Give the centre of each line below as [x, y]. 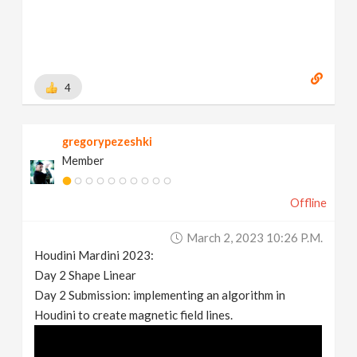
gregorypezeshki [108, 141]
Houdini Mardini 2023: [94, 255]
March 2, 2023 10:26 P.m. [254, 237]
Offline [308, 202]
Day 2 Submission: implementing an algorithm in [160, 294]
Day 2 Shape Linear [86, 275]
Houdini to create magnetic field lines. [134, 314]
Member [84, 160]
